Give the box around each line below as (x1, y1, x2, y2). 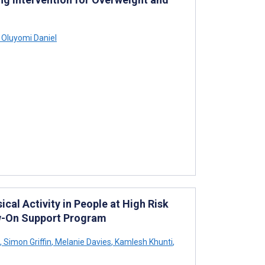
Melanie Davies (53, 237, 111, 247)
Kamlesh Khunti (113, 237, 173, 247)
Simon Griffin (2, 237, 51, 247)
